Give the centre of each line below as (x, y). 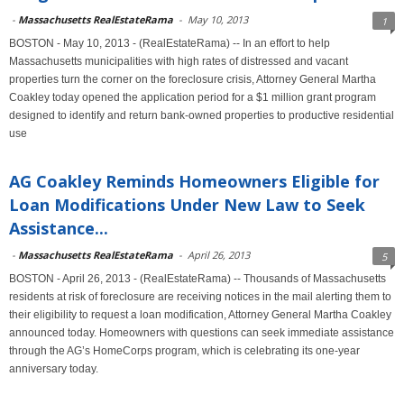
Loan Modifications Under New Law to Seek (187, 205)
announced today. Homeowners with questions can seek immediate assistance (202, 333)
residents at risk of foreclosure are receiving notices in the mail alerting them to (200, 297)
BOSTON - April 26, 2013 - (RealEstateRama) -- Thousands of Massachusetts (197, 279)
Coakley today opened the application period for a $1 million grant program (193, 97)
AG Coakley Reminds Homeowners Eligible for (194, 181)
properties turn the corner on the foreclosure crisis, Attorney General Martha (193, 79)
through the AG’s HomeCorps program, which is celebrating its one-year (184, 351)
